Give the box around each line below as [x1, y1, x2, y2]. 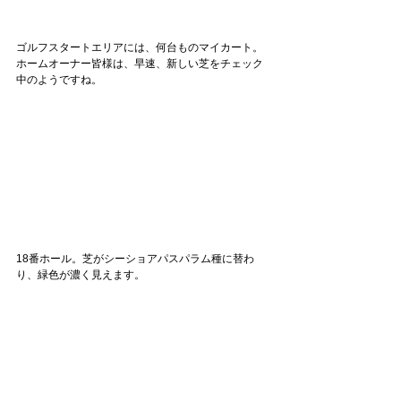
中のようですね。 [16, 73, 102, 87]
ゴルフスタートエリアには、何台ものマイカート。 [16, 41, 263, 55]
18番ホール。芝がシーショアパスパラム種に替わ [16, 252, 254, 266]
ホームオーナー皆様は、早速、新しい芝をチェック [16, 57, 263, 71]
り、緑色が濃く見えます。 [16, 269, 145, 282]
